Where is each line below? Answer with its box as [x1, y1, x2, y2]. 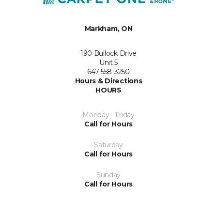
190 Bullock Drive [80, 48, 137, 58]
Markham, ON [84, 24, 133, 33]
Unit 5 [99, 58, 118, 67]
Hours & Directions [75, 76, 142, 85]
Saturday [94, 140, 123, 149]
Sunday [96, 170, 121, 179]
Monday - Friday [82, 110, 135, 119]
